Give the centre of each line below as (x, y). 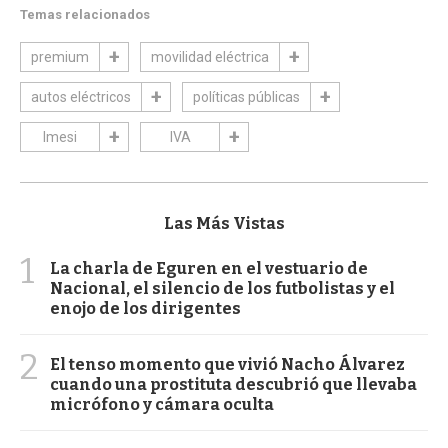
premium (60, 56)
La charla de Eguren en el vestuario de (209, 268)
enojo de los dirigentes (145, 308)
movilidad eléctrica (210, 56)
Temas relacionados (85, 14)
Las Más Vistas (224, 223)
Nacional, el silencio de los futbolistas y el (222, 288)
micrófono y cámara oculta (162, 404)
